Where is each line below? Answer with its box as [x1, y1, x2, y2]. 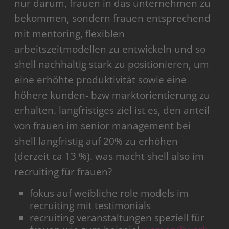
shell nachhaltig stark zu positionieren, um [14, 58, 210, 72]
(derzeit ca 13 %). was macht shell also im [14, 150, 204, 164]
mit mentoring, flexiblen [14, 27, 125, 41]
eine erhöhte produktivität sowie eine [14, 73, 187, 87]
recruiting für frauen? [14, 165, 112, 179]
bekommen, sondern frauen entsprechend [14, 12, 211, 26]
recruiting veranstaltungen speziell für [30, 211, 205, 225]
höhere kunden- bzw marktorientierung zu [14, 88, 211, 102]
